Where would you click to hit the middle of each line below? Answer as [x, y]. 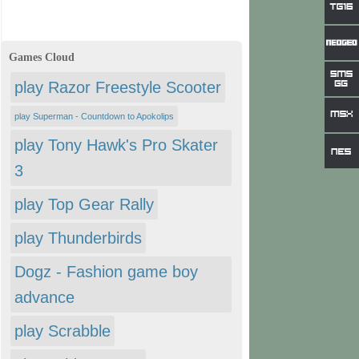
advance [44, 297]
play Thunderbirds [78, 238]
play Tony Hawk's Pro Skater [116, 145]
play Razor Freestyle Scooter [118, 87]
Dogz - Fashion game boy [106, 272]
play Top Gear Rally [84, 204]
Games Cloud [42, 57]
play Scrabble [63, 331]
